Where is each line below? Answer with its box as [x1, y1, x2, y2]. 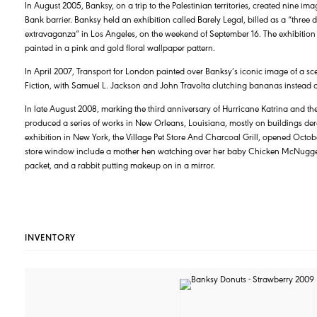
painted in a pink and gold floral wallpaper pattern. [25, 41, 215, 54]
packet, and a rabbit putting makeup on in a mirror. [25, 158, 215, 171]
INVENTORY [25, 231, 76, 243]
